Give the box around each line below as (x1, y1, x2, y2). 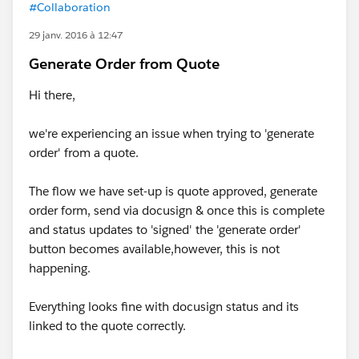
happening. (29, 260, 91, 276)
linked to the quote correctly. (29, 318, 189, 333)
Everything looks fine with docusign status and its (29, 299, 299, 314)
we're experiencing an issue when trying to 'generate (29, 126, 314, 141)
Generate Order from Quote (29, 54, 220, 73)
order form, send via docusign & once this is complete (29, 203, 325, 218)
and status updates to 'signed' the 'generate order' (29, 222, 301, 237)
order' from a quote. (29, 145, 139, 160)
